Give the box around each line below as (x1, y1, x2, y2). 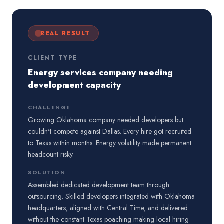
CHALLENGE (28, 103, 71, 111)
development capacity (28, 79, 121, 91)
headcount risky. (28, 149, 74, 159)
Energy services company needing (28, 66, 173, 78)
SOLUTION (28, 168, 65, 176)
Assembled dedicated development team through (28, 180, 169, 190)
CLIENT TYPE (28, 53, 77, 62)
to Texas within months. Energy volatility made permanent (28, 138, 191, 148)
